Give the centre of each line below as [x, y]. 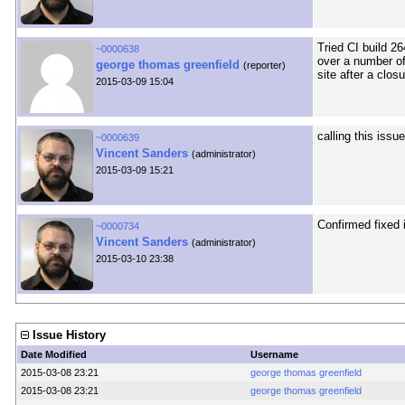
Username [274, 355]
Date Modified [53, 355]
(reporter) [264, 66]
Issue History [69, 335]
